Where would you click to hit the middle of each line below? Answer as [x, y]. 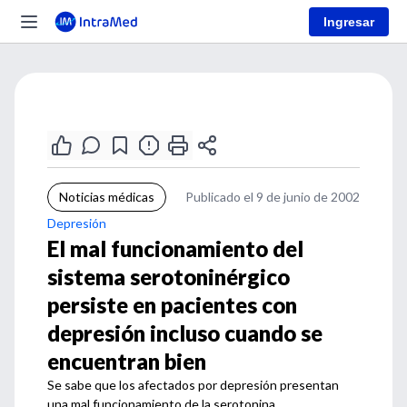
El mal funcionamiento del [175, 248]
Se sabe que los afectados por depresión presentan [193, 385]
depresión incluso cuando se [185, 333]
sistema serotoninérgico [169, 277]
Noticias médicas [107, 197]
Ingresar [349, 21]
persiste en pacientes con [172, 305]
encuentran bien [127, 361]
